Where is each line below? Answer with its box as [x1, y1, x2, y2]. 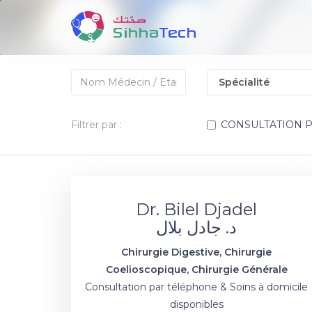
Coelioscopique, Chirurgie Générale [105, 263, 288, 276]
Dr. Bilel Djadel [136, 199, 257, 219]
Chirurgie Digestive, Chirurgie [121, 246, 272, 258]
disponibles [169, 298, 224, 311]
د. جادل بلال [156, 217, 237, 237]
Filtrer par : [71, 118, 122, 131]
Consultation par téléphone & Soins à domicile [85, 281, 308, 293]
